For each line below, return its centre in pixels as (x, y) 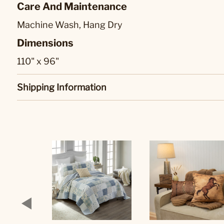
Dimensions (45, 43)
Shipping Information (62, 87)
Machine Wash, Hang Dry (70, 25)
